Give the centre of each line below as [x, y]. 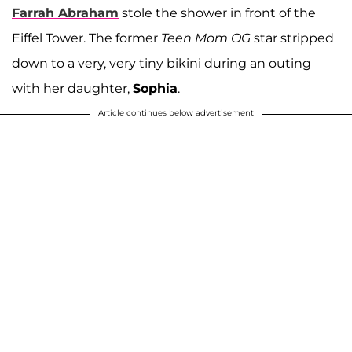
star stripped [292, 38]
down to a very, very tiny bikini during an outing [161, 63]
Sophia [155, 88]
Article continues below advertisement [176, 112]
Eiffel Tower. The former [86, 38]
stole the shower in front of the [217, 13]
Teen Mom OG [206, 38]
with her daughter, [72, 88]
